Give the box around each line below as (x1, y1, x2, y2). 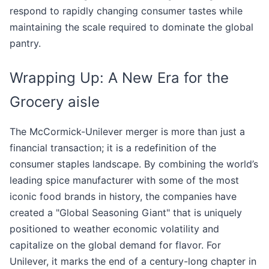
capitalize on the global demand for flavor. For (10, 239, 221, 252)
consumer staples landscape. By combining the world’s (10, 158, 258, 171)
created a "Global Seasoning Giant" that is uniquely (10, 207, 242, 219)
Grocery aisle (10, 93, 100, 111)
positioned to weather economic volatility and (10, 223, 219, 235)
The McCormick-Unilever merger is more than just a (10, 125, 245, 138)
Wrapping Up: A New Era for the (10, 69, 229, 87)
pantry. (10, 37, 41, 50)
